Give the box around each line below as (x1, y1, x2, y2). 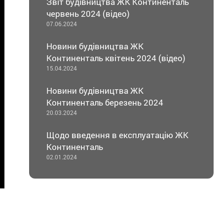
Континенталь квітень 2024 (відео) (46, 52, 185, 64)
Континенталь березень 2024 (46, 96, 163, 108)
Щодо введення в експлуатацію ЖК (46, 129, 188, 141)
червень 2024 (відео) (46, 7, 130, 19)
